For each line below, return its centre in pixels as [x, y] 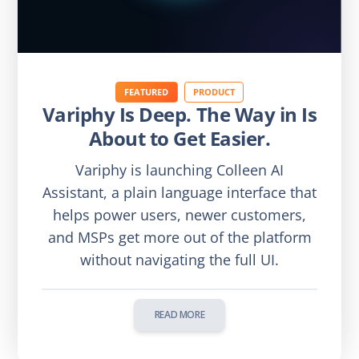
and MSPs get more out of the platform [179, 238]
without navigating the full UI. [179, 260]
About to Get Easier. [179, 139]
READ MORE [179, 314]
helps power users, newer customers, [179, 215]
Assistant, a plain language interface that [179, 193]
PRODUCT [214, 91]
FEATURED [147, 91]
